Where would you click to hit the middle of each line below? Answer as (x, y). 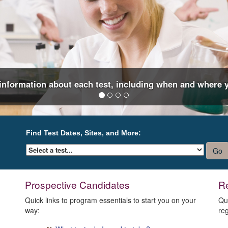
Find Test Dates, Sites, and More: (83, 133)
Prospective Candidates (77, 184)
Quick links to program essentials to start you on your (110, 200)
